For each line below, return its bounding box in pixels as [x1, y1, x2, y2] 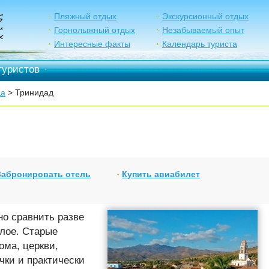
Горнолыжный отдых [54, 25, 135, 35]
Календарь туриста [162, 39, 237, 49]
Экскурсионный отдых [162, 11, 249, 21]
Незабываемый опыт [162, 25, 244, 35]
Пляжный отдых [54, 11, 116, 21]
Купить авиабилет [122, 169, 200, 179]
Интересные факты [54, 39, 130, 49]
